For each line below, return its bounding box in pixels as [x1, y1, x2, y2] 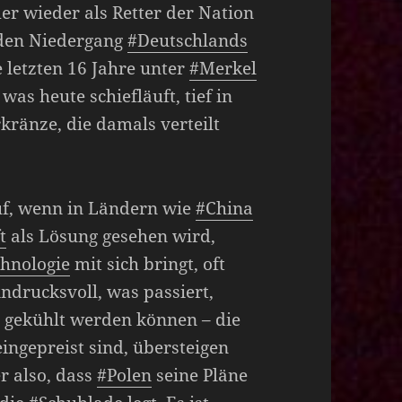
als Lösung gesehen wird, [6, 223, 216, 248]
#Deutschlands [127, 28, 249, 52]
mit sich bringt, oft [70, 251, 226, 275]
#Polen [97, 363, 153, 387]
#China [196, 196, 254, 220]
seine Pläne [152, 363, 249, 387]
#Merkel [189, 56, 258, 80]
